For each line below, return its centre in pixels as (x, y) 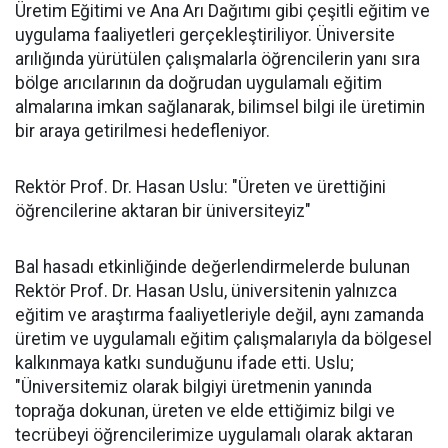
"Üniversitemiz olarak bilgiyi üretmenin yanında (193, 386)
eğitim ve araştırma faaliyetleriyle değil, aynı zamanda (219, 314)
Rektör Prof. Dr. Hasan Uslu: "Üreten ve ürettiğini (200, 186)
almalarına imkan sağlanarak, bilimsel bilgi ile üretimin (220, 106)
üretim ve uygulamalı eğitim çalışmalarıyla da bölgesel (223, 338)
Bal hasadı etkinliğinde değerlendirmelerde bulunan (212, 266)
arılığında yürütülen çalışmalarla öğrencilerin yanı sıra (217, 58)
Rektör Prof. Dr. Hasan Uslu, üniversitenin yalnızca (206, 290)
